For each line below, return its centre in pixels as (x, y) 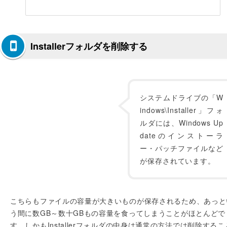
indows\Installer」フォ (182, 110)
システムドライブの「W (182, 97)
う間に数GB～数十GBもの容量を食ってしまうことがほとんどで (118, 213)
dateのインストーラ (182, 135)
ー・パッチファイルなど (182, 148)
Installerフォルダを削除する (89, 46)
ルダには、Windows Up (182, 123)
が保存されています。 (178, 161)
